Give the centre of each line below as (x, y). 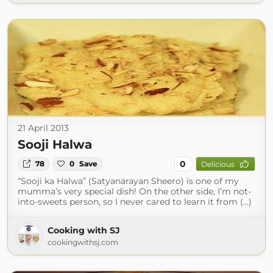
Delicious (218, 164)
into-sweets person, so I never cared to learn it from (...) (135, 202)
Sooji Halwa (55, 144)
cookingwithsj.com (83, 242)
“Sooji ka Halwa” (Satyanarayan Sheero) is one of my (128, 181)
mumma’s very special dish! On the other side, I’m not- (134, 191)
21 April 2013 (43, 128)
